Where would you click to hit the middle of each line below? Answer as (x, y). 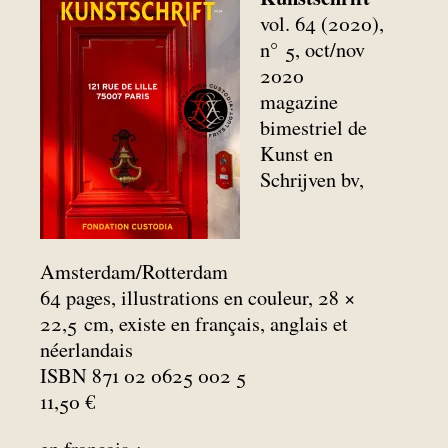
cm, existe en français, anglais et (216, 324)
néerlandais (86, 350)
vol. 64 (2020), (322, 23)
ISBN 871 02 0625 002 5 (143, 376)
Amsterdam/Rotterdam (134, 272)
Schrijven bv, (312, 179)
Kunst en (297, 153)
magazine (299, 101)
